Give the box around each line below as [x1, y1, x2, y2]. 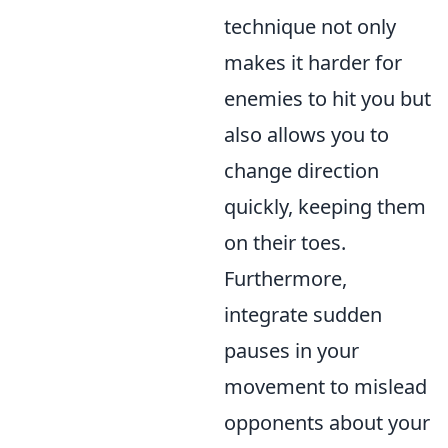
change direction [224, 157, 379, 185]
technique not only [224, 13, 396, 41]
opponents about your [224, 409, 430, 437]
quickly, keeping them [224, 193, 426, 221]
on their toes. [224, 229, 346, 257]
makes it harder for [224, 49, 402, 77]
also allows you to [224, 121, 389, 149]
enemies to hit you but [224, 85, 431, 113]
